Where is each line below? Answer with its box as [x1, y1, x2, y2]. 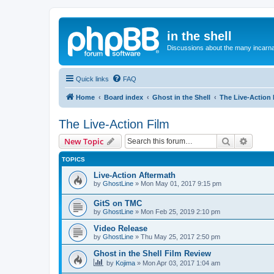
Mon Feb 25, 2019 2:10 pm [141, 208, 220, 216]
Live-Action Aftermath [94, 170, 176, 180]
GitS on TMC [94, 199, 142, 209]
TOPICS [62, 155, 85, 163]
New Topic [64, 135, 103, 147]
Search [231, 135, 256, 146]
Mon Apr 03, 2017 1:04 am [143, 259, 220, 267]
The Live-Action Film [59, 117, 169, 131]
